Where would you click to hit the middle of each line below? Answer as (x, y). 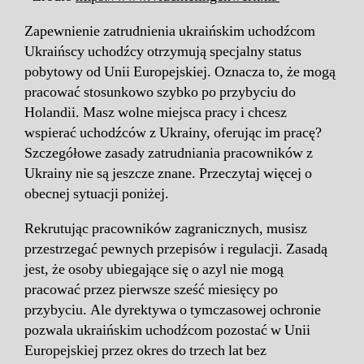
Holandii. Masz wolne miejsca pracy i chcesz (156, 112)
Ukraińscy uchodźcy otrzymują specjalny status (163, 51)
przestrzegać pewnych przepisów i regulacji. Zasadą (176, 249)
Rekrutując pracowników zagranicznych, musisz (166, 228)
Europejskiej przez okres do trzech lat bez (145, 350)
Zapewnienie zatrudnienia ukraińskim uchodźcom (170, 31)
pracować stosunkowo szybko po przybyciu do (160, 92)
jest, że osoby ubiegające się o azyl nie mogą (154, 269)
